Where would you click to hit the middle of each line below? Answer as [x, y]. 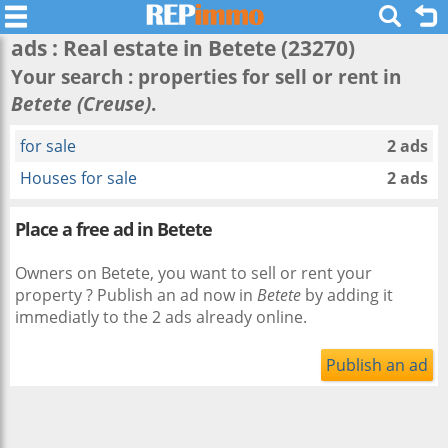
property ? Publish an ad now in [136, 295]
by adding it [347, 295]
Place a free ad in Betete [113, 229]
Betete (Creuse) [81, 103]
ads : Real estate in [109, 48]
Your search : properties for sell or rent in [206, 76]
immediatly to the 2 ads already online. [161, 317]
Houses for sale [78, 178]
